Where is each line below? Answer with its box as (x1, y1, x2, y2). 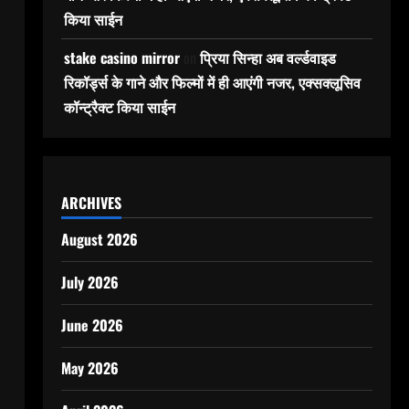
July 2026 (60, 271, 119, 293)
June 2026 (60, 314, 123, 336)
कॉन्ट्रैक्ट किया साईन (63, 96, 175, 118)
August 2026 (60, 228, 138, 250)
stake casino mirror (63, 47, 180, 68)
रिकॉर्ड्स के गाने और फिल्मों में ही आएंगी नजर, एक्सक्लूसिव (63, 71, 361, 93)
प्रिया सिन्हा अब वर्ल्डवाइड (199, 47, 336, 68)
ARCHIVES (60, 192, 121, 214)
